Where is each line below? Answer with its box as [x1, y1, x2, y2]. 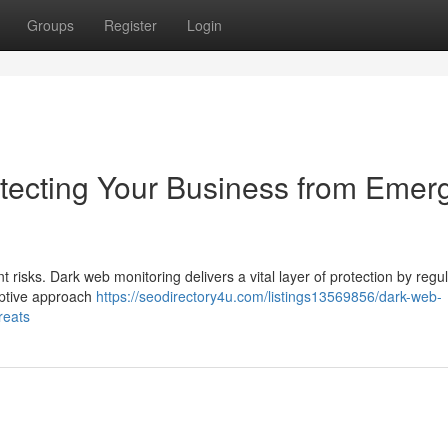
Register [104, 15, 157, 35]
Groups [27, 15, 74, 35]
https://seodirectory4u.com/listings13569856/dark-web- [96, 286, 442, 306]
